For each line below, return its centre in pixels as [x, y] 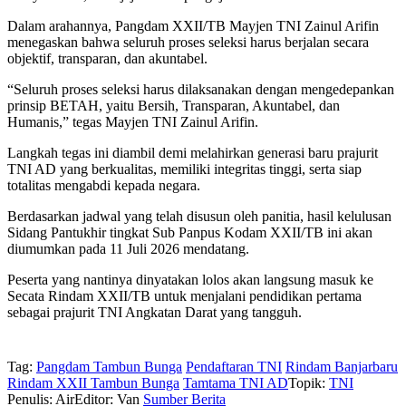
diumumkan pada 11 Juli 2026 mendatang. [128, 249]
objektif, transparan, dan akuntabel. [107, 59]
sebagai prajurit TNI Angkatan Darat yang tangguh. [155, 313]
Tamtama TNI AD [236, 383]
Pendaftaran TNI [234, 367]
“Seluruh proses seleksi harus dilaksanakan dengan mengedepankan [201, 90]
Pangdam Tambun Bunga [109, 367]
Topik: [307, 383]
